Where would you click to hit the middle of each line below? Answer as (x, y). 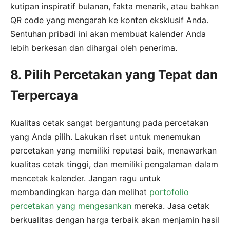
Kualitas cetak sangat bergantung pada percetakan (109, 123)
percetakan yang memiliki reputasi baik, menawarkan (113, 151)
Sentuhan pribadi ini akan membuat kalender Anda (108, 34)
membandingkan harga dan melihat (80, 192)
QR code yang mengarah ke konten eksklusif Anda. (109, 20)
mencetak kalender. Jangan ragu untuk (85, 178)
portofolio (169, 192)
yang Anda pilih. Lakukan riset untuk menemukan (105, 137)
